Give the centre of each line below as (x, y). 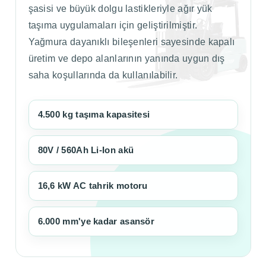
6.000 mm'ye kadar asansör (96, 221)
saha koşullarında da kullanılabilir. (103, 75)
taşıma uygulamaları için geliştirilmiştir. (113, 25)
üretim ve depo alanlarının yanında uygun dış (126, 58)
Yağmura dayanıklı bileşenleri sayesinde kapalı (132, 42)
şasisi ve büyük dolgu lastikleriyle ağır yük (120, 8)
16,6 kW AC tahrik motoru (93, 185)
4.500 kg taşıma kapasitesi (94, 114)
